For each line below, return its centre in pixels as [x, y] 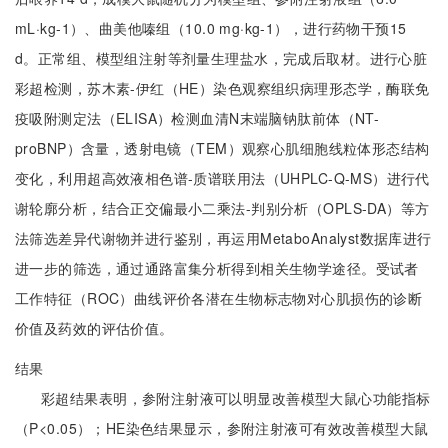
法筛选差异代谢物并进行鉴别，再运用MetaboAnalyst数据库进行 [223, 238]
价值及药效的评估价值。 [94, 328]
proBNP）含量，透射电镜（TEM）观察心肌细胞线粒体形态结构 [222, 148]
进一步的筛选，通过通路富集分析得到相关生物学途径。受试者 [217, 268]
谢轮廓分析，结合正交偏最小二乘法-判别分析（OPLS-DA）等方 [222, 208]
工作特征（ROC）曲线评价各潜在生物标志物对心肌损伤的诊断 [219, 298]
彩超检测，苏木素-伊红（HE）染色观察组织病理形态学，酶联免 [222, 88]
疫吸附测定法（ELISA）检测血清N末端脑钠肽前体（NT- [197, 118]
